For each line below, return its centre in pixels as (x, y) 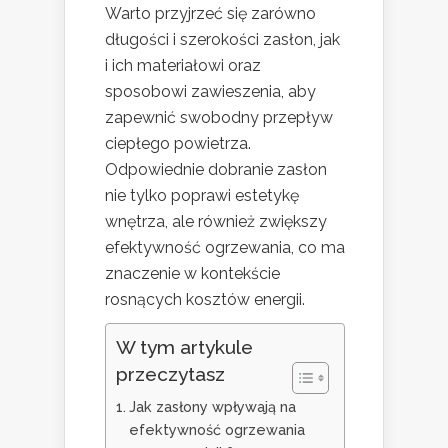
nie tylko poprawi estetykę (202, 196)
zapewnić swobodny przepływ (219, 118)
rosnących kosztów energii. (205, 300)
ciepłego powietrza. (178, 144)
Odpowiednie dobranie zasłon (216, 170)
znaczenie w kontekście (192, 274)
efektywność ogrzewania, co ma (225, 248)
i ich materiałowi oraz (183, 66)
